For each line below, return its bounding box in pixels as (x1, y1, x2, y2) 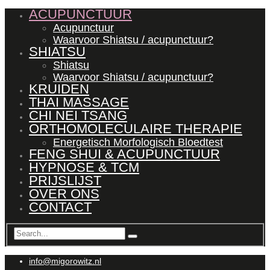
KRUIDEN (29, 81, 89, 96)
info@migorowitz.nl (29, 256, 101, 266)
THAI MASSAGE (29, 95, 129, 110)
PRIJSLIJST (29, 173, 101, 188)
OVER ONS (29, 186, 99, 201)
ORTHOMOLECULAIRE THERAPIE (29, 121, 242, 136)
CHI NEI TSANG (29, 108, 127, 123)
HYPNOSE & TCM (29, 160, 139, 175)
